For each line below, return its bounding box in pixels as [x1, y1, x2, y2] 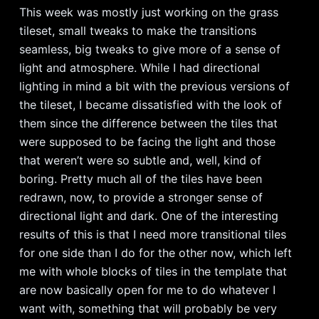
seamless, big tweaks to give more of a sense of [19, 42, 281, 57]
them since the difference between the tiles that [19, 116, 278, 131]
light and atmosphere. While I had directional [19, 61, 260, 75]
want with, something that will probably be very [19, 301, 277, 316]
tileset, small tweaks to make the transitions [19, 23, 256, 38]
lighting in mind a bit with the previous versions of [19, 79, 290, 94]
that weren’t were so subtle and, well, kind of [19, 153, 261, 168]
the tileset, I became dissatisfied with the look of [19, 98, 282, 113]
